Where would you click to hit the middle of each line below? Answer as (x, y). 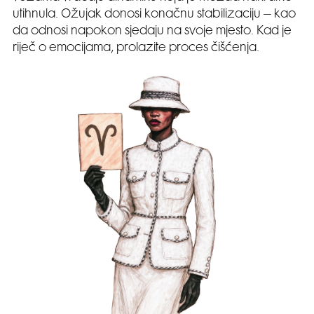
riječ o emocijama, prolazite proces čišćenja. (136, 48)
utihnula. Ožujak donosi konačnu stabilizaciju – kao (154, 15)
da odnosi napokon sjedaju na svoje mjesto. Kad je (152, 32)
